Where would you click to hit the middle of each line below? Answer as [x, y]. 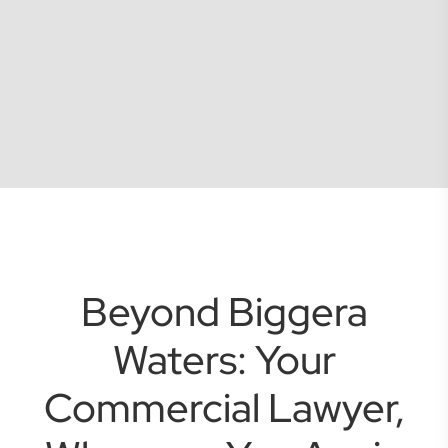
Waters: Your [224, 360]
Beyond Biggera [224, 312]
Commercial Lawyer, [224, 408]
